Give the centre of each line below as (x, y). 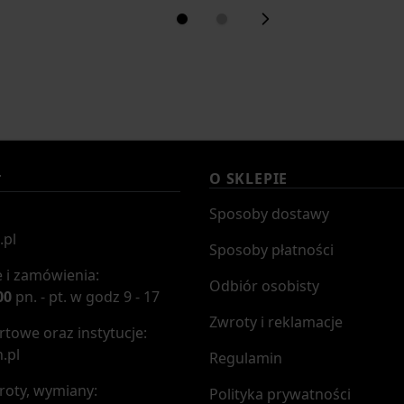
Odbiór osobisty (264, 286)
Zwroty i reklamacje (276, 322)
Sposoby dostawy (269, 214)
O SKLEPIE (249, 179)
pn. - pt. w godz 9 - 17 (86, 297)
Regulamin (246, 358)
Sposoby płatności (271, 250)
